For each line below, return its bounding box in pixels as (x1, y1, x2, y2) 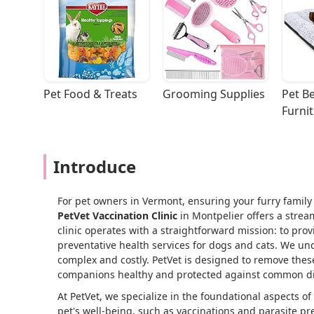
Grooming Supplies (163, 86, 265, 102)
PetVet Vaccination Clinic (57, 209, 177, 223)
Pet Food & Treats (43, 86, 137, 102)
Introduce (53, 155, 136, 179)
